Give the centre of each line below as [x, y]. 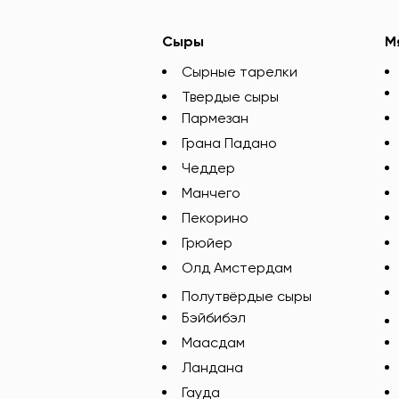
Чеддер [208, 168]
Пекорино [215, 218]
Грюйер [207, 243]
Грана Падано [229, 143]
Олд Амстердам [237, 268]
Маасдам [213, 342]
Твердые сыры [230, 97]
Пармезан [215, 118]
